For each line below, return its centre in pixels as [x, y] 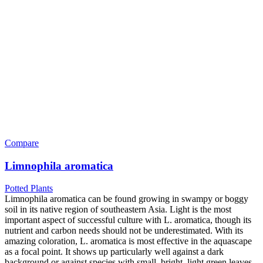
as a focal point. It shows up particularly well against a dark [114, 252]
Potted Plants [29, 188]
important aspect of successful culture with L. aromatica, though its [128, 220]
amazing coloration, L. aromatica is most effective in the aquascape [128, 241]
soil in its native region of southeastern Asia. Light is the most [118, 210]
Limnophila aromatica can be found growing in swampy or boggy [127, 199]
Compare [22, 143]
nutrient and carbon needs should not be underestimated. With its [124, 231]
